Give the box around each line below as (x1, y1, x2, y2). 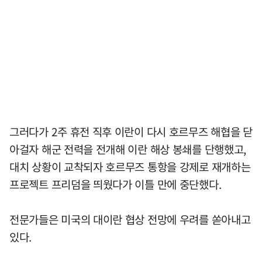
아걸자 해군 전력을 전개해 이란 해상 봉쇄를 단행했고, (9, 141, 247, 158)
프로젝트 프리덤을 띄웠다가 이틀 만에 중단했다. (9, 176, 222, 193)
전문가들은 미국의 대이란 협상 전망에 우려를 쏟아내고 (9, 211, 251, 228)
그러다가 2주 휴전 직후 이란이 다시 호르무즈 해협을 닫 (9, 123, 253, 140)
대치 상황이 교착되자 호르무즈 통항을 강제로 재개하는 (9, 158, 251, 175)
